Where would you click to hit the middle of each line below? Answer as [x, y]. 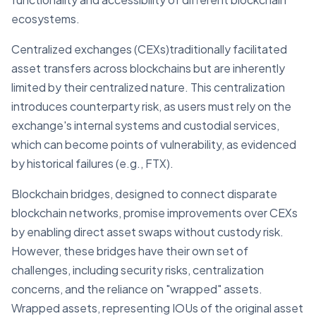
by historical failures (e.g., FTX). [92, 163]
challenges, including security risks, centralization [138, 270]
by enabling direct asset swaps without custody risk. [147, 232]
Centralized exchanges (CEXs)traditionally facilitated [149, 49]
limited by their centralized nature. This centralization [148, 87]
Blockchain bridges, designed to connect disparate [144, 194]
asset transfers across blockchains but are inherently [148, 68]
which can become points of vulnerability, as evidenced [154, 144]
